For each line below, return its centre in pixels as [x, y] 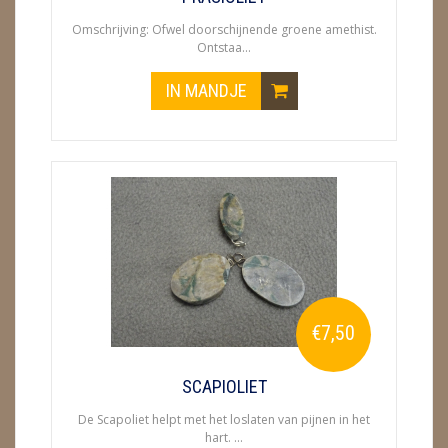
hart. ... [224, 437]
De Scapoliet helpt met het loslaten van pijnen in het [224, 419]
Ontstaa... [224, 47]
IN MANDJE [208, 90]
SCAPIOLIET [224, 386]
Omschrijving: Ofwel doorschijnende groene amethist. [224, 29]
